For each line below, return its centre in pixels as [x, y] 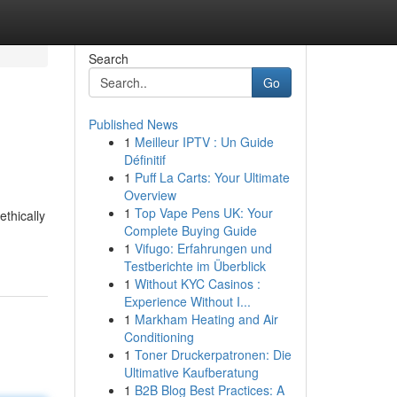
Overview [150, 195]
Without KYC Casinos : [197, 284]
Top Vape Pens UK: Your [203, 213]
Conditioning [159, 337]
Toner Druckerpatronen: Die [213, 354]
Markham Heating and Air [206, 319]
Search [108, 58]
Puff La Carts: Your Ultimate [212, 177]
